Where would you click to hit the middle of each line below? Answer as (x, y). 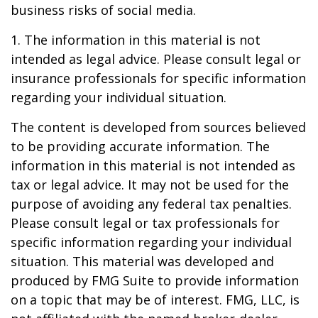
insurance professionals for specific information (158, 78)
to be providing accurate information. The (140, 146)
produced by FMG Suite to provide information (155, 280)
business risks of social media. (103, 10)
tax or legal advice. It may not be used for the (150, 185)
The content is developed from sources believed (158, 127)
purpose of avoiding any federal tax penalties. (151, 204)
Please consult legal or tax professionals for (145, 223)
